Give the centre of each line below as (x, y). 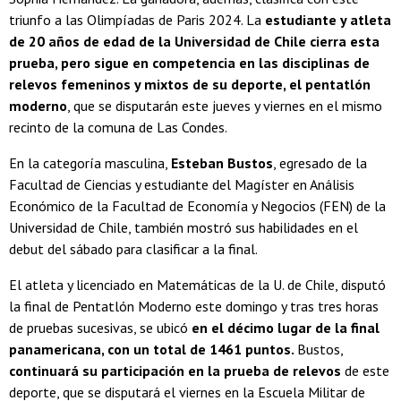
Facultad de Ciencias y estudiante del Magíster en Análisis (182, 184)
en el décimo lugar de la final (286, 327)
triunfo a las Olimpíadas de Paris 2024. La (135, 19)
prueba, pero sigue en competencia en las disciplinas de (189, 62)
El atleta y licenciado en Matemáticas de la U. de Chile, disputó (197, 284)
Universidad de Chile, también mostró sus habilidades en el (183, 227)
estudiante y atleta (326, 19)
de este (365, 370)
